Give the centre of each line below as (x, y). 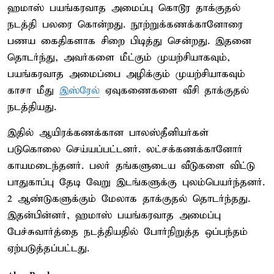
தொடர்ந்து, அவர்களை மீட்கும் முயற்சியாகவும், (119, 57)
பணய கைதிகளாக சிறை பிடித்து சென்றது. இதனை (129, 41)
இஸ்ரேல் (80, 91)
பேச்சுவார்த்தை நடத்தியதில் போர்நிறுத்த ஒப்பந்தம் (128, 232)
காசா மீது (33, 91)
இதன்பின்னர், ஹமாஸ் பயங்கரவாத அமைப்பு (114, 215)
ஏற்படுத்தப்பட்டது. (48, 248)
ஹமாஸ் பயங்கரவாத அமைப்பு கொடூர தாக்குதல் (124, 8)
